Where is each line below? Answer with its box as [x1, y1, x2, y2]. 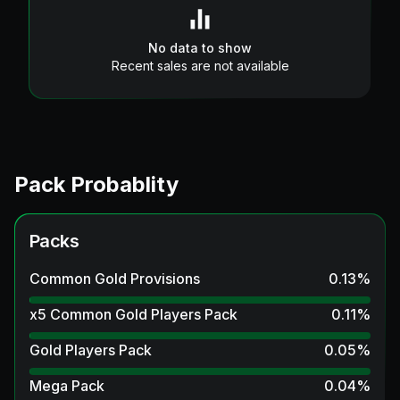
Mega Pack [29, 376, 104, 395]
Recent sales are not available [111, 57, 289, 73]
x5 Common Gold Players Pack [29, 304, 237, 323]
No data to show [148, 39, 252, 55]
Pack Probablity [14, 171, 179, 197]
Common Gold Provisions [29, 269, 200, 287]
